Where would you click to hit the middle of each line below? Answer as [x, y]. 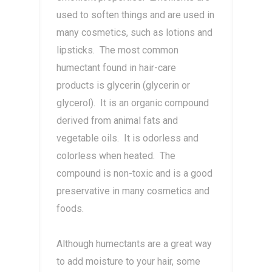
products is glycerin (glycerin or [123, 86]
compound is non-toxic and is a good [134, 174]
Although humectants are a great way [134, 244]
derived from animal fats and [117, 121]
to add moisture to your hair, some [128, 262]
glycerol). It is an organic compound [133, 103]
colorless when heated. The [116, 156]
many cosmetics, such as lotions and [134, 33]
